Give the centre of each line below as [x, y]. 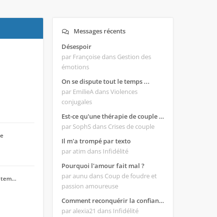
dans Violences [116, 92]
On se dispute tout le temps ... [106, 81]
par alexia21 [79, 211]
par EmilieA [78, 92]
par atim [74, 151]
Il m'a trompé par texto [96, 141]
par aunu [75, 176]
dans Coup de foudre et [123, 176]
